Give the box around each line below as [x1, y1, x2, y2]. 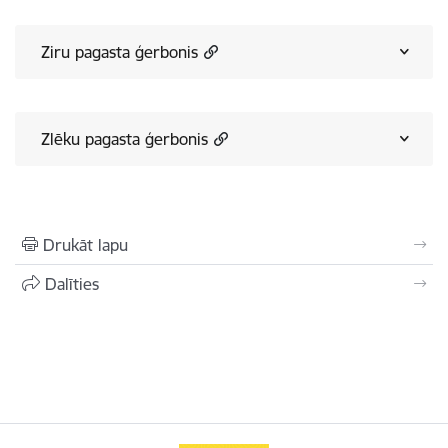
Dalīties [45, 274, 99, 294]
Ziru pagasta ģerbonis [41, 42, 198, 62]
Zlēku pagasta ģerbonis [41, 129, 208, 149]
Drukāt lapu [43, 235, 128, 255]
